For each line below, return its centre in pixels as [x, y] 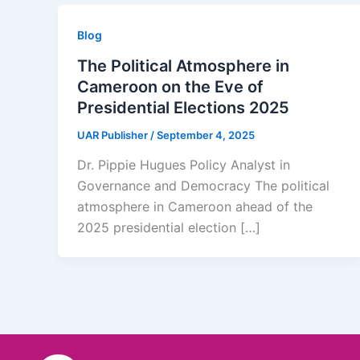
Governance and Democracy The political [203, 186]
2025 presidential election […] [169, 228]
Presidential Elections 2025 [183, 107]
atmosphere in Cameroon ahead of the [195, 207]
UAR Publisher [114, 135]
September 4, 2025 [206, 135]
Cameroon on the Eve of [170, 86]
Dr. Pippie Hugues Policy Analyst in [184, 165]
